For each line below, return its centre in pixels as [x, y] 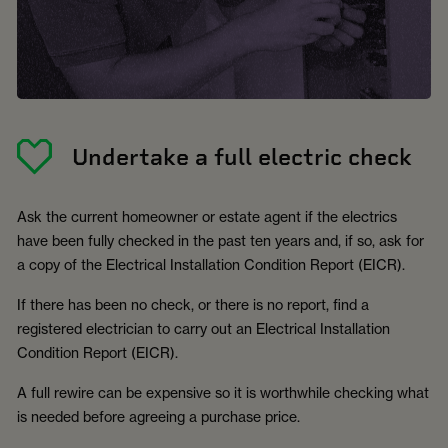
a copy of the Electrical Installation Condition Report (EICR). [211, 265]
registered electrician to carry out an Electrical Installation [203, 329]
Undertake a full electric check [242, 156]
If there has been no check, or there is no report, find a [193, 305]
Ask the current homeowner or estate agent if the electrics [207, 217]
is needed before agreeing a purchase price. [158, 417]
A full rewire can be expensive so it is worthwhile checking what [223, 393]
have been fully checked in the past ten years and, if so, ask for [220, 241]
